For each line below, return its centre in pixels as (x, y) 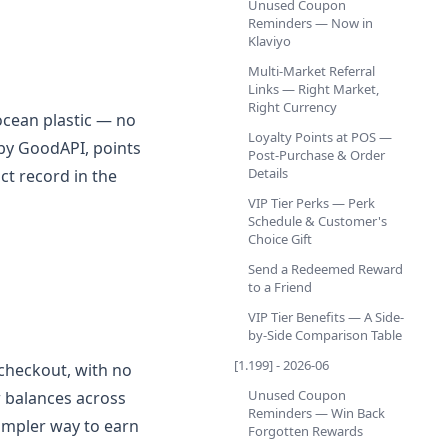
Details (268, 173)
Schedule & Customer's (317, 221)
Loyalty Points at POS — (320, 137)
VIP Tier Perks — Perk (311, 203)
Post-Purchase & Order (316, 155)
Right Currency (292, 107)
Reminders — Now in (310, 23)
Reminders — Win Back (316, 413)
